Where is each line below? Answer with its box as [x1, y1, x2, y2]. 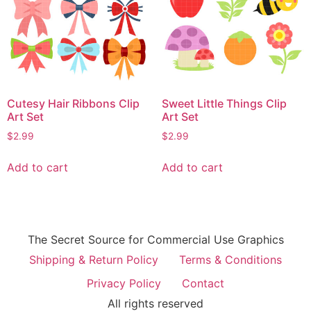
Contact [182, 276, 224, 290]
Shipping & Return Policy [29, 252, 158, 267]
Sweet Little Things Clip [161, 96, 287, 111]
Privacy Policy [87, 276, 161, 290]
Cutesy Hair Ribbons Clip [7, 96, 140, 111]
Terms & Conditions [179, 252, 282, 267]
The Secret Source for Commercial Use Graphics [27, 232, 284, 246]
